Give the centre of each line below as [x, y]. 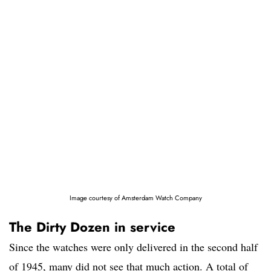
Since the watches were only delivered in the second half [133, 247]
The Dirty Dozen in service [92, 227]
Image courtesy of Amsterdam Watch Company [135, 198]
